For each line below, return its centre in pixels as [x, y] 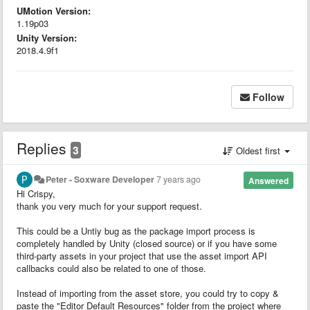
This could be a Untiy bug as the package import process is [136, 230]
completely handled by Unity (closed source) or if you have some [147, 243]
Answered [268, 180]
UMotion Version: [54, 10]
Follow [268, 97]
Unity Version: [47, 37]
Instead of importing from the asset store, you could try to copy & [148, 293]
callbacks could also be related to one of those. [111, 268]
